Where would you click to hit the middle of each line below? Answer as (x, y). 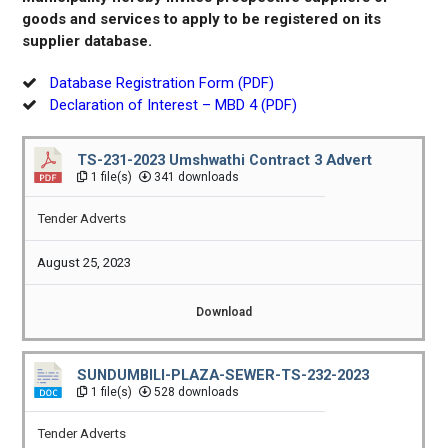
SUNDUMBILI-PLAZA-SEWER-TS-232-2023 (223, 375)
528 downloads (195, 392)
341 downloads (195, 177)
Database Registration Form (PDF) (162, 83)
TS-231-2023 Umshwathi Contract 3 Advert (225, 160)
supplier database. (87, 41)
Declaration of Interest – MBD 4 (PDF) (174, 105)
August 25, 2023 (84, 262)
